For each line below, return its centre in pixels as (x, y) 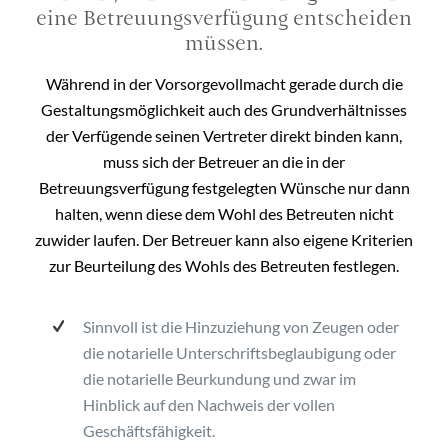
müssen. (224, 42)
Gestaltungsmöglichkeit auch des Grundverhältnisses (224, 109)
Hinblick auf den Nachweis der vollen (209, 404)
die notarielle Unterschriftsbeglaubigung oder (239, 352)
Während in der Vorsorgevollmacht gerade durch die (224, 83)
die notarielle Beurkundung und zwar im (219, 378)
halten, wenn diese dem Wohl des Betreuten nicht (224, 213)
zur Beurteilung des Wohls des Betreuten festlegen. (224, 265)
